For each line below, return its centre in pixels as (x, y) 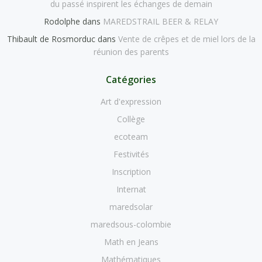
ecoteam (131, 136)
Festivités (131, 154)
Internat (131, 189)
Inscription (131, 171)
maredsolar (131, 206)
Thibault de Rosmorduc (51, 39)
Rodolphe (62, 21)
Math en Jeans (131, 242)
